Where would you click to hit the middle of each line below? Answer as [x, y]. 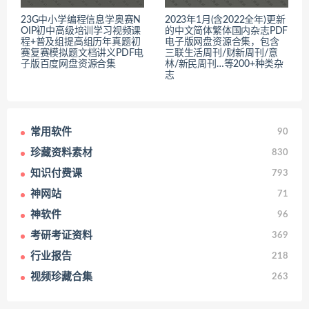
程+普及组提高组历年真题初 [81, 42]
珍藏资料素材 [61, 153]
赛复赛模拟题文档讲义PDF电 [82, 53]
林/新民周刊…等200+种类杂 [224, 64]
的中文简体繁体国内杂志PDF [227, 31]
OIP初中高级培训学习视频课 [81, 31]
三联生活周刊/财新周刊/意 [221, 53]
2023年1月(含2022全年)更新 [225, 20]
